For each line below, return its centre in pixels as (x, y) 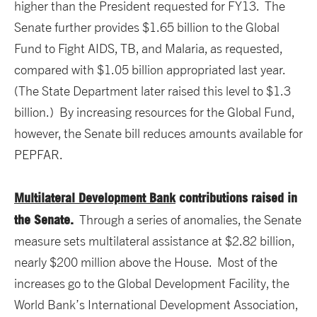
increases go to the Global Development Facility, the (152, 284)
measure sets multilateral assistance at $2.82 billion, (154, 241)
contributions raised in (236, 198)
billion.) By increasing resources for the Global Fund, (154, 113)
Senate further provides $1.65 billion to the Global (147, 28)
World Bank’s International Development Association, (156, 305)
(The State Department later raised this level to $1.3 (152, 91)
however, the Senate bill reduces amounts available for (158, 134)
